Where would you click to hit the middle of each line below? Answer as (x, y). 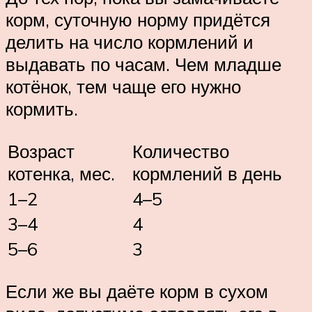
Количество (181, 151)
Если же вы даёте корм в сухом (137, 291)
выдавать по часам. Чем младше (143, 64)
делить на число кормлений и (130, 42)
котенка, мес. (61, 174)
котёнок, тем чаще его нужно (123, 87)
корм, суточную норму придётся (138, 20)
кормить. (42, 109)
